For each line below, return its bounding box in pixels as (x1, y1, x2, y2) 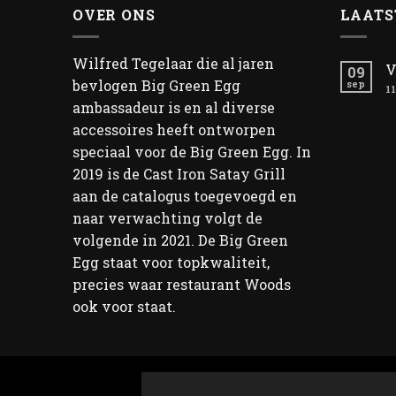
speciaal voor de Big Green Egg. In (72, 141, 311, 161)
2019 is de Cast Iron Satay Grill (72, 164, 286, 183)
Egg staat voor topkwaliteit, (72, 252, 270, 271)
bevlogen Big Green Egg (72, 75, 240, 95)
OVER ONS (72, 5, 156, 25)
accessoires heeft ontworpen (72, 119, 276, 139)
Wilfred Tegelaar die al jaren (72, 53, 274, 72)
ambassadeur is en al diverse (72, 97, 275, 117)
